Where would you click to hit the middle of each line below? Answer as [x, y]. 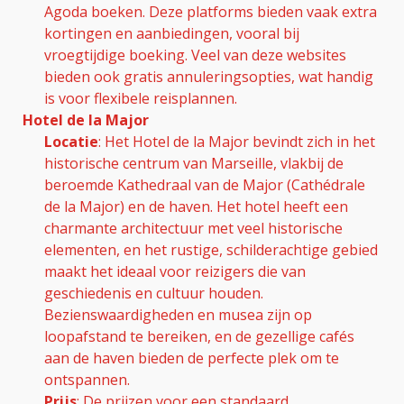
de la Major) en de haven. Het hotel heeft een [196, 206]
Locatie [71, 141]
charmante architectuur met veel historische [193, 228]
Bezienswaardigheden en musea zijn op [178, 314]
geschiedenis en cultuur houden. [154, 293]
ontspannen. [87, 379]
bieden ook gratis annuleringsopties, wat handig [209, 76]
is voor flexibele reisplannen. [141, 98]
